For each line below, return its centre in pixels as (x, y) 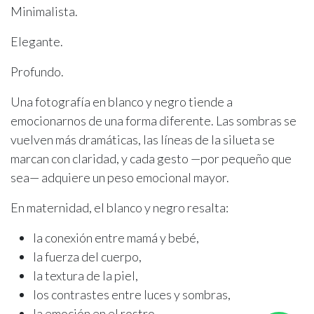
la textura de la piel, (86, 276)
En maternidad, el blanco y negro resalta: (120, 208)
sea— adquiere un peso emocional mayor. (120, 178)
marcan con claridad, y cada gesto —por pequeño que (151, 159)
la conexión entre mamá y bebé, (116, 238)
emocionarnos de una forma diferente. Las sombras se (153, 121)
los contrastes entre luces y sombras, (132, 295)
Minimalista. (44, 12)
